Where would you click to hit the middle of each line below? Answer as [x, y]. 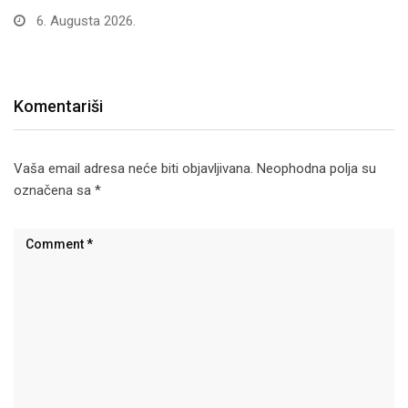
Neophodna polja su [316, 168]
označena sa [54, 190]
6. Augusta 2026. [84, 20]
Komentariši [58, 106]
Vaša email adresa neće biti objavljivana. [133, 168]
